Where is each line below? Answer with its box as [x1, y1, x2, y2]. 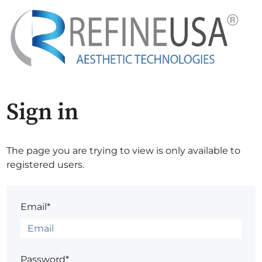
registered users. [6, 158, 85, 170]
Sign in [6, 97, 79, 127]
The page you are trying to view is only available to [6, 144, 241, 156]
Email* [20, 201, 51, 212]
